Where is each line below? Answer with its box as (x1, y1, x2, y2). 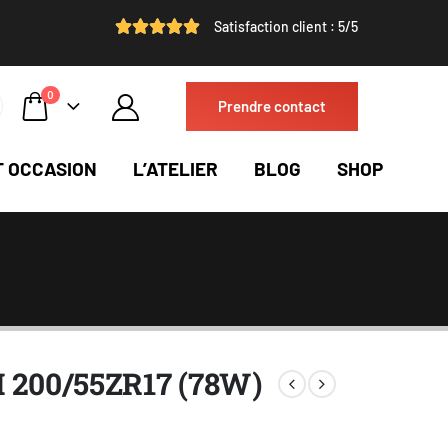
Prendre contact (218, 96, 326, 115)
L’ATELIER (133, 157, 218, 181)
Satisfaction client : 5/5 (214, 18, 358, 35)
